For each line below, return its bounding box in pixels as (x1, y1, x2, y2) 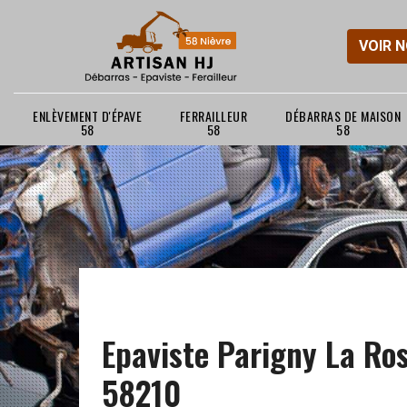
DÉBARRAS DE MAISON (285, 105, 401, 125)
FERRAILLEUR (179, 105, 248, 125)
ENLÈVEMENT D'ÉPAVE (33, 105, 142, 125)
